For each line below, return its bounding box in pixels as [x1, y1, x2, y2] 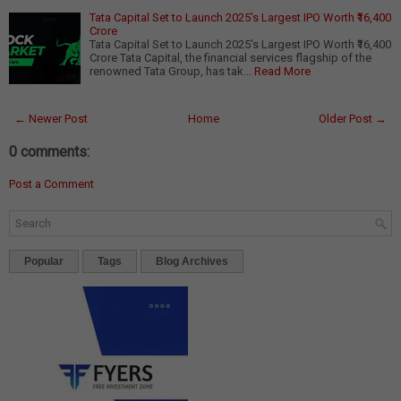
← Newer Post [14, 112, 88, 126]
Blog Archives [156, 255, 228, 269]
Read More [254, 64, 311, 79]
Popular [24, 255, 64, 269]
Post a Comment [9, 177, 94, 192]
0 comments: [9, 143, 90, 161]
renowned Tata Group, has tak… [90, 64, 252, 79]
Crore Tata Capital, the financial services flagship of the [90, 51, 371, 65]
